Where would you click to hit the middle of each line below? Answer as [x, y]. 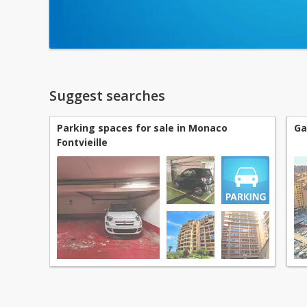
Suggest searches [107, 96]
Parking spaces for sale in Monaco [142, 128]
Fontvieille [82, 142]
